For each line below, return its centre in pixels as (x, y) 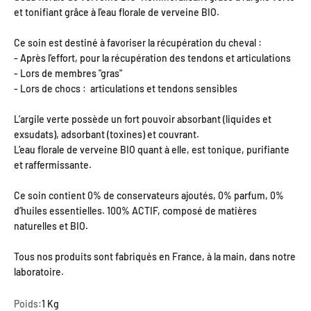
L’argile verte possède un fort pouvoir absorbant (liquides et (143, 119)
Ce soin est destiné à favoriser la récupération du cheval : (138, 43)
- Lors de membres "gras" (68, 73)
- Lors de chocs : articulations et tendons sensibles (126, 89)
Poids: (28, 304)
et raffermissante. (53, 165)
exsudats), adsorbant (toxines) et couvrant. (107, 134)
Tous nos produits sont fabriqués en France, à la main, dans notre (155, 257)
